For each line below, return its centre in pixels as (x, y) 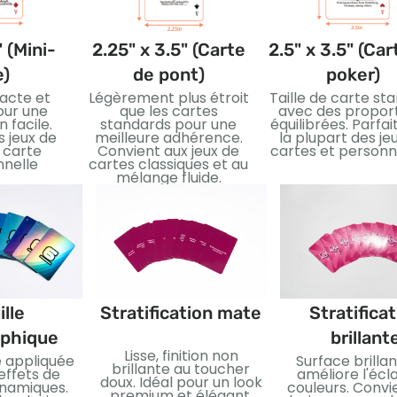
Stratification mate (181, 312)
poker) (353, 75)
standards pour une (168, 125)
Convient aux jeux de (168, 152)
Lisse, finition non (181, 355)
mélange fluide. (168, 178)
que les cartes (168, 112)
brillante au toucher (181, 369)
